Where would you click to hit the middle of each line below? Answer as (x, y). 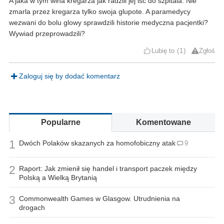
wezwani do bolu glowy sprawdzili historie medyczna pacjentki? (108, 22)
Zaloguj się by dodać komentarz (69, 76)
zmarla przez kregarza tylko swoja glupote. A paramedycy (100, 11)
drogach (32, 207)
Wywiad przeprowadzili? (47, 33)
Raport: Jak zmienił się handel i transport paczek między (108, 168)
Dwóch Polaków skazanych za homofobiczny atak (97, 143)
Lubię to (163, 51)
